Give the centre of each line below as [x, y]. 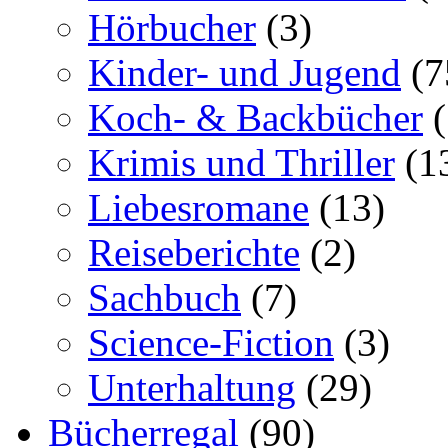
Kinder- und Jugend [244, 73]
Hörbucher [172, 28]
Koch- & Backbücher [255, 118]
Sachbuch [164, 298]
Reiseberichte [194, 253]
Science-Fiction [211, 343]
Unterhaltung [192, 388]
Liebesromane [198, 208]
